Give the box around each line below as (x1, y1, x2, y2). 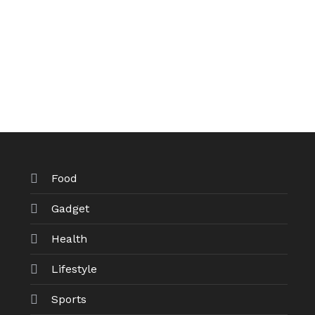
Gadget (51, 202, 90, 215)
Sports (51, 292, 87, 306)
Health (51, 232, 88, 245)
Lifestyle (51, 262, 98, 276)
